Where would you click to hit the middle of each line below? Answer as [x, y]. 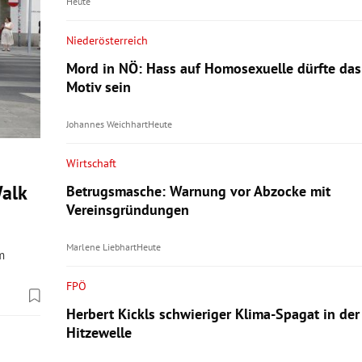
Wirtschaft [91, 163]
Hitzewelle [99, 332]
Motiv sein [98, 87]
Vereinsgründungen [127, 209]
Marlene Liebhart [101, 246]
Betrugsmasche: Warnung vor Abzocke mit [198, 191]
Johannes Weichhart [107, 124]
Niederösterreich [107, 41]
